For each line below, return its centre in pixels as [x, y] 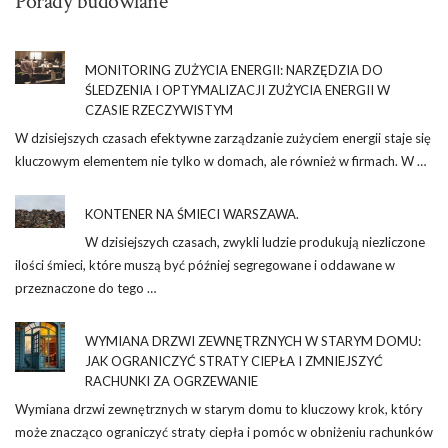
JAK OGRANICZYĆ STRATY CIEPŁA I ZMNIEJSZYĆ [234, 360]
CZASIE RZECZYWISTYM [159, 109]
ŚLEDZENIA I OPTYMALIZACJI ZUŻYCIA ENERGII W [237, 89]
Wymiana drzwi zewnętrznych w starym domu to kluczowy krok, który [219, 408]
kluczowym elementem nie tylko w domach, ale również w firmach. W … [220, 160]
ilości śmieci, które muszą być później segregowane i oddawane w [205, 264]
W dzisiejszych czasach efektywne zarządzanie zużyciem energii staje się [223, 137]
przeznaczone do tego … [85, 287]
